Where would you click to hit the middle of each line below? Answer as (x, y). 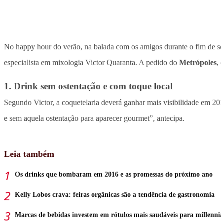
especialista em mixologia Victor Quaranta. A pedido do (92, 63)
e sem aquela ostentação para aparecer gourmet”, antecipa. (94, 118)
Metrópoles (198, 63)
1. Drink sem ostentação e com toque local (88, 86)
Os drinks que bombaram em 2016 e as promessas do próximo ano (114, 175)
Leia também (29, 154)
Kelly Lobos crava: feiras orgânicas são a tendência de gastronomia (115, 195)
